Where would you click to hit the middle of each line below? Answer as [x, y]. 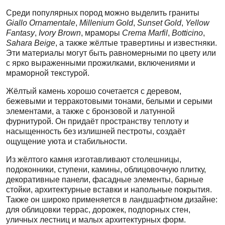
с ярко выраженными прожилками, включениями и [101, 63]
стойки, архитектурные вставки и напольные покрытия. [109, 189]
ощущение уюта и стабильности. [67, 141]
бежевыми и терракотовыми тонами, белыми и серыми [109, 101]
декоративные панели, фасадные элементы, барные [105, 179]
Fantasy [20, 33]
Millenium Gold [106, 23]
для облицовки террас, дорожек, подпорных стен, [98, 209]
